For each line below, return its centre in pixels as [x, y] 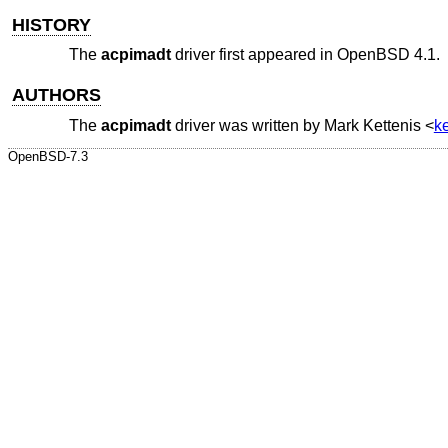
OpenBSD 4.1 [386, 55]
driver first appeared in [253, 55]
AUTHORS [57, 95]
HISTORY [52, 24]
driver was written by [247, 125]
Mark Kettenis [372, 125]
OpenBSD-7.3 [48, 157]
